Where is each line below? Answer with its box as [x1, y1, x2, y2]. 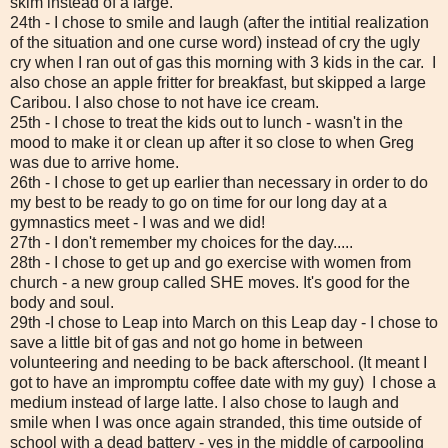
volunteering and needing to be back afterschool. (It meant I [10, 353, 427, 371]
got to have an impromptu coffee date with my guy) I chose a [10, 373, 436, 391]
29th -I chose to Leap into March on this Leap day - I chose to [10, 313, 438, 331]
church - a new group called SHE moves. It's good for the [10, 273, 410, 291]
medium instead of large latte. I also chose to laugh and [10, 393, 399, 411]
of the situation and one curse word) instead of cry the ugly [10, 33, 420, 51]
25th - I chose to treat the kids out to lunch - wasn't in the [10, 113, 403, 131]
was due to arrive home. [10, 153, 183, 171]
